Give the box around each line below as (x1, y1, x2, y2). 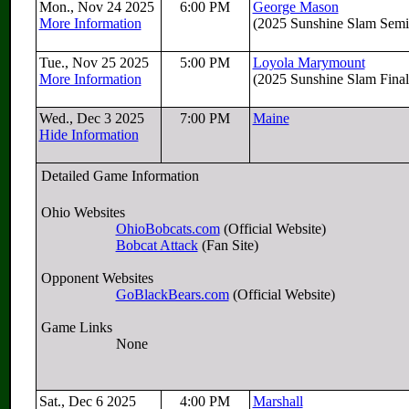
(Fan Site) (197, 237, 258, 253)
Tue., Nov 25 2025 (38, 55, 152, 70)
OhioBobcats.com (115, 221, 220, 236)
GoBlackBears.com (115, 287, 229, 302)
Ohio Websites (40, 204, 125, 220)
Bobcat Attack (115, 237, 198, 253)
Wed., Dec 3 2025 (38, 110, 148, 126)
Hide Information (38, 127, 139, 142)
